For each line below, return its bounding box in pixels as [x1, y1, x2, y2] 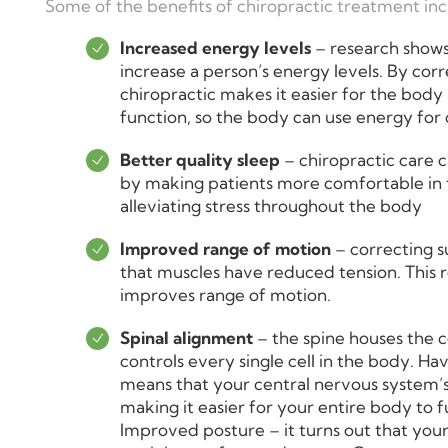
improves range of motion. [120, 283, 331, 305]
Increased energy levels [120, 36, 311, 58]
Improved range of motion [120, 237, 331, 259]
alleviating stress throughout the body [120, 194, 422, 216]
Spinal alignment [120, 326, 253, 348]
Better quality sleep [120, 148, 280, 170]
